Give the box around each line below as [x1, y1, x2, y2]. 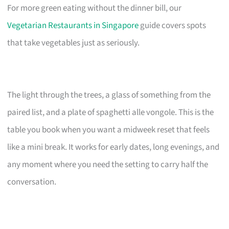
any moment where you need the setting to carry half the [7, 158, 209, 171]
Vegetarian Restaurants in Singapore [7, 19, 139, 32]
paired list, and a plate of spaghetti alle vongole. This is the [7, 106, 214, 119]
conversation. [7, 176, 57, 189]
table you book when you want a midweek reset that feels [7, 124, 210, 136]
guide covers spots [139, 19, 207, 32]
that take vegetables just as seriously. [7, 37, 140, 50]
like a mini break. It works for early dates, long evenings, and [7, 141, 220, 154]
